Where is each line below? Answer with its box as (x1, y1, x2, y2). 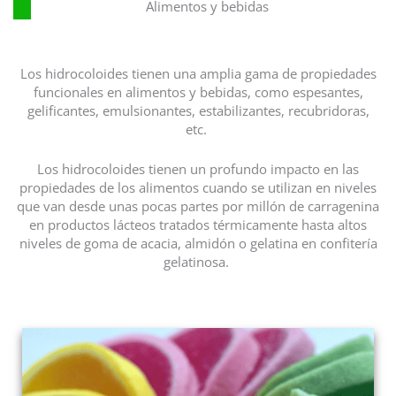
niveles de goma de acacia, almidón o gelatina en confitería (19, 233, 377, 252)
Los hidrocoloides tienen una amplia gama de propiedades (19, 64, 377, 82)
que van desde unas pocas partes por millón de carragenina (17, 196, 379, 215)
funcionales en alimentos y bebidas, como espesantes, (33, 82, 363, 101)
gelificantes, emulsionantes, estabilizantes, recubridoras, (27, 101, 369, 119)
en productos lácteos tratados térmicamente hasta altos (29, 215, 367, 233)
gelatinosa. (164, 252, 232, 270)
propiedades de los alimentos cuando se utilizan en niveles (19, 178, 377, 196)
